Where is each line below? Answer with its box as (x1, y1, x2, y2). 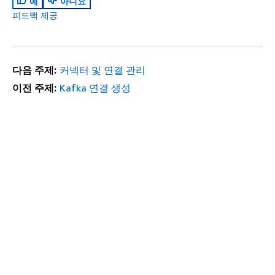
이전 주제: (12, 82, 56, 95)
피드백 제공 (12, 10, 58, 21)
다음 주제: (12, 64, 56, 77)
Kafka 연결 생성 (59, 82, 131, 95)
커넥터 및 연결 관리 (59, 64, 145, 77)
